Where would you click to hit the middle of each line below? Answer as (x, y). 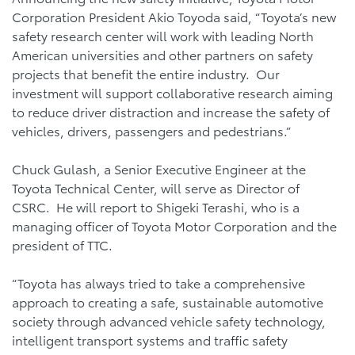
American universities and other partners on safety (162, 54)
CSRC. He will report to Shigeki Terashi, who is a (156, 206)
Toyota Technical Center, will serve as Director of (156, 187)
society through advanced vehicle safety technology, (169, 321)
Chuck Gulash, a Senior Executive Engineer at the (159, 168)
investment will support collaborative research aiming (172, 92)
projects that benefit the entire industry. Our (146, 73)
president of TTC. (62, 244)
